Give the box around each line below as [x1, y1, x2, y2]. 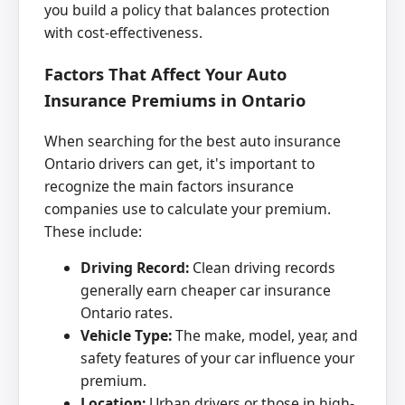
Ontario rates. [80, 303, 173, 324]
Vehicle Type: [80, 325, 172, 346]
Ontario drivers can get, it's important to [44, 153, 315, 174]
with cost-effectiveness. [44, 23, 202, 43]
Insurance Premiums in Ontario [44, 89, 306, 112]
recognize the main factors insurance [44, 175, 294, 196]
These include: [44, 221, 142, 241]
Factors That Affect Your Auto [44, 62, 287, 86]
